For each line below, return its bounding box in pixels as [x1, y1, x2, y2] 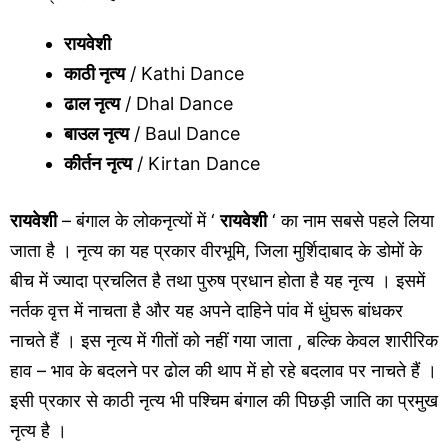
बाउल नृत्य [64, 122, 129, 144]
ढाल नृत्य [64, 92, 120, 114]
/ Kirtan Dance [132, 152, 260, 174]
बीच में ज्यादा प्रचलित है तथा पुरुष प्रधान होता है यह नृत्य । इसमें [10, 269, 425, 291]
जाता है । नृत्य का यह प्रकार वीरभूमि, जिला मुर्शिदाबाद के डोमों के [10, 239, 422, 261]
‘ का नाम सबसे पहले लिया [267, 209, 434, 231]
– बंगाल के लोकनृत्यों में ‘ [57, 209, 220, 231]
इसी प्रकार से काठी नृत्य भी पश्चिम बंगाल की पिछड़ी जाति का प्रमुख [10, 389, 438, 411]
